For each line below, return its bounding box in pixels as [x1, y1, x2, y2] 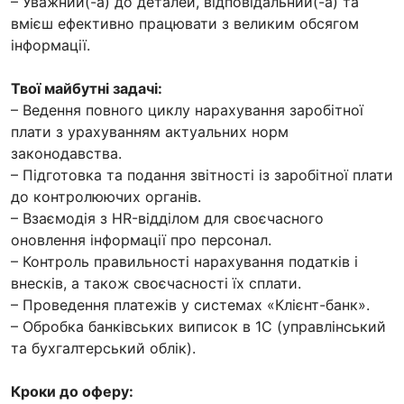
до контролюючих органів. [11, 187, 201, 206]
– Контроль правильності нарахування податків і [11, 252, 358, 271]
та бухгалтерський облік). [11, 338, 196, 357]
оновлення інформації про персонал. [11, 230, 271, 249]
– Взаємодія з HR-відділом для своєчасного [11, 208, 324, 227]
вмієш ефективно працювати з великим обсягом [11, 14, 359, 32]
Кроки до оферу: [11, 381, 133, 400]
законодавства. [11, 143, 122, 162]
